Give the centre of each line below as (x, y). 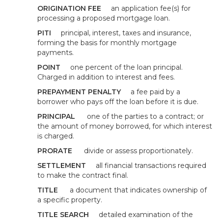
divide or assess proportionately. (138, 151)
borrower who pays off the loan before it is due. (118, 102)
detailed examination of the (146, 215)
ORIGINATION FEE (74, 8)
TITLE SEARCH (68, 215)
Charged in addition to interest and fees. (106, 77)
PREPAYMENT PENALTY (84, 92)
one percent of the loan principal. (126, 67)
